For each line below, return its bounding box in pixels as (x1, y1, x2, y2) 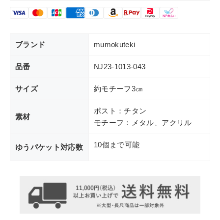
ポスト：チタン (94, 106, 147, 115)
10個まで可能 (94, 140, 140, 149)
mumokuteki (94, 40, 136, 49)
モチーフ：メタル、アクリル (94, 118, 192, 127)
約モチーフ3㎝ (94, 84, 143, 93)
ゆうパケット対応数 (15, 142, 83, 151)
